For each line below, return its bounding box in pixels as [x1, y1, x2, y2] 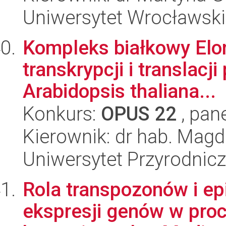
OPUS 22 [101, 102, 177, 126]
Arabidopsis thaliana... [23, 80, 216, 103]
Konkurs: [23, 102, 101, 126]
